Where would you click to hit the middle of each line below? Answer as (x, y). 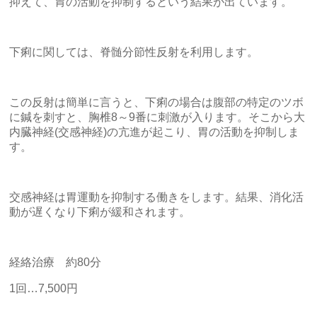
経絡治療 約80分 (55, 262)
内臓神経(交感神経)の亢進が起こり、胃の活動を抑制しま (154, 132)
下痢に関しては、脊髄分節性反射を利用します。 (134, 52)
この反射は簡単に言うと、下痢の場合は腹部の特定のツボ (156, 102)
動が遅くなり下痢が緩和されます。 (100, 212)
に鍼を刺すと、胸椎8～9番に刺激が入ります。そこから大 (157, 117)
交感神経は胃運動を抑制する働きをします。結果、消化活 (156, 197)
